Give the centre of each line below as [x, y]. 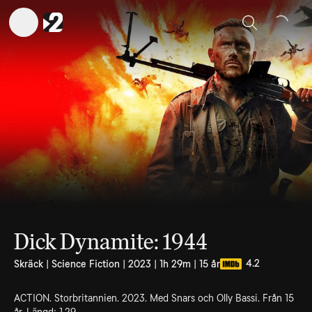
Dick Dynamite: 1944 [111, 242]
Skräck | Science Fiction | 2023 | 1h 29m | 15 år [117, 264]
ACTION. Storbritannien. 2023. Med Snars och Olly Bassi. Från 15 [154, 298]
